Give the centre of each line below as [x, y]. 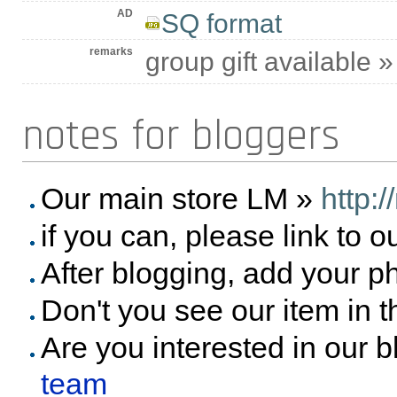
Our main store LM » [180, 198]
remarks [111, 52]
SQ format [221, 23]
